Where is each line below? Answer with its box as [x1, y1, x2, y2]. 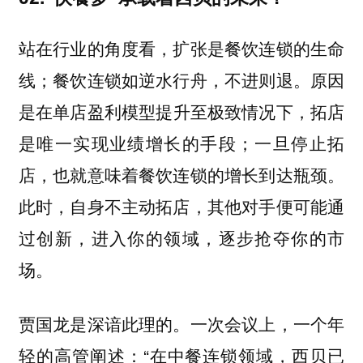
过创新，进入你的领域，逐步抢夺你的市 [18, 225, 345, 250]
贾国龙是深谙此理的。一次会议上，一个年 [18, 310, 345, 335]
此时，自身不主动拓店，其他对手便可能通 [18, 194, 345, 219]
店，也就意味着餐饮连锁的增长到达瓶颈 [18, 163, 328, 187]
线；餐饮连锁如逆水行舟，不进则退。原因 [18, 67, 345, 92]
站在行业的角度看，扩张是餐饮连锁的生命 [18, 36, 345, 61]
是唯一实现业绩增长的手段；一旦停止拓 [18, 131, 345, 156]
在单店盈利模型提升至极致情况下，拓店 [36, 100, 345, 124]
